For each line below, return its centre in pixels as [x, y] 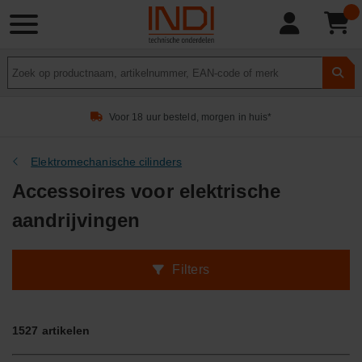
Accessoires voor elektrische [146, 191]
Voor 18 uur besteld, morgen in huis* [190, 117]
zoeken [26, 82]
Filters [191, 269]
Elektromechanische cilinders [107, 162]
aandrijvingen [76, 220]
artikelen [64, 330]
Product [27, 65]
